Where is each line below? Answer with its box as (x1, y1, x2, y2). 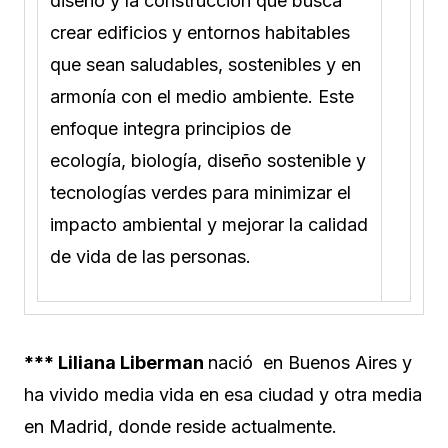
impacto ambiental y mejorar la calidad (50, 213, 368, 235)
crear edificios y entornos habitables (50, 21, 350, 43)
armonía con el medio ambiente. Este (50, 85, 354, 107)
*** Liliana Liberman (24, 351, 208, 373)
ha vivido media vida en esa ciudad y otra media (24, 383, 422, 405)
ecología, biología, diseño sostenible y (50, 149, 366, 171)
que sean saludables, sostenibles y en (50, 53, 361, 75)
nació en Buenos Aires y (208, 351, 412, 373)
